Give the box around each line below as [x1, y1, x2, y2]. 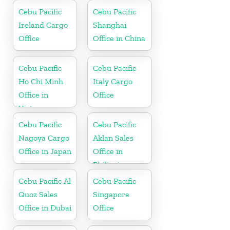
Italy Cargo [93, 76, 133, 86]
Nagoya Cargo [18, 132, 69, 143]
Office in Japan [18, 146, 71, 156]
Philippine [93, 159, 129, 169]
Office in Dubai [18, 202, 71, 213]
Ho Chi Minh [18, 76, 63, 86]
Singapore [93, 189, 130, 199]
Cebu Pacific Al [18, 176, 71, 186]
